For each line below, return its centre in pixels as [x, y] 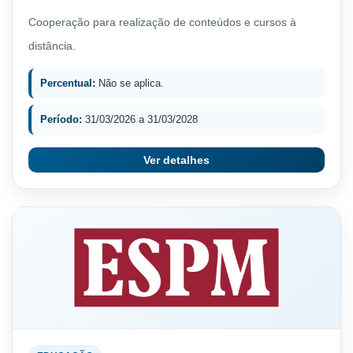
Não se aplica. [130, 83]
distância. [52, 45]
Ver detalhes [176, 160]
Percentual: [68, 83]
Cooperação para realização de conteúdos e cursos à [162, 22]
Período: [61, 119]
